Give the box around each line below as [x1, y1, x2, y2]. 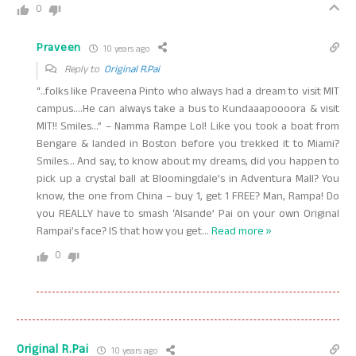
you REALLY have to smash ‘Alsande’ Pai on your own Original [37, 206, 339, 224]
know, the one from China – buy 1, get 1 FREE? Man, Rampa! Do [37, 188, 339, 207]
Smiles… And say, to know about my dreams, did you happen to [37, 153, 339, 172]
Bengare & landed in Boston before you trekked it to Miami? [37, 136, 339, 154]
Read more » [211, 223, 272, 242]
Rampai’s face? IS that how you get [37, 223, 202, 242]
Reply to [62, 62, 104, 79]
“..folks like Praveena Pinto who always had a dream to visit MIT [37, 83, 339, 102]
